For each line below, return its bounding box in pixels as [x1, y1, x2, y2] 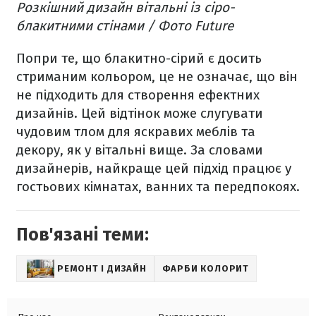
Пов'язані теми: [16, 224, 149, 245]
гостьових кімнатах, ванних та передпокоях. [16, 178, 300, 195]
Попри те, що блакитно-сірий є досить [16, 49, 262, 66]
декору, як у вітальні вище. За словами [16, 141, 263, 158]
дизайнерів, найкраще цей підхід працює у [16, 159, 291, 176]
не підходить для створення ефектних [16, 86, 260, 103]
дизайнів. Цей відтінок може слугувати [16, 104, 263, 121]
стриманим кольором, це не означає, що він [16, 68, 298, 85]
